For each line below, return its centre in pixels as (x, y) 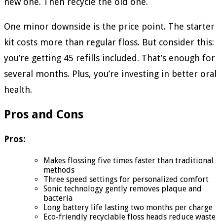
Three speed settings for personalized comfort (126, 179)
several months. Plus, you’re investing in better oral (110, 74)
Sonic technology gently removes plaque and (123, 188)
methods (59, 170)
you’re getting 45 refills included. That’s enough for (110, 58)
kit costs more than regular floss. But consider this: (109, 42)
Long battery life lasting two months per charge (128, 207)
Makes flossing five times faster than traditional (129, 160)
